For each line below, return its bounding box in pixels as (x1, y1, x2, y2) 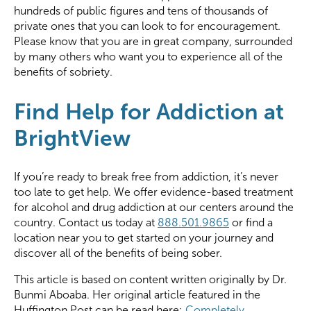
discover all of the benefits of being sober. (14, 247, 222, 260)
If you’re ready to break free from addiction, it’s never (14, 171, 278, 183)
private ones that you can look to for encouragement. (14, 20, 280, 33)
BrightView (14, 125, 131, 151)
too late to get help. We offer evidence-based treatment (14, 186, 293, 199)
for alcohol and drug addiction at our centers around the (14, 201, 294, 214)
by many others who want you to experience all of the (14, 51, 283, 63)
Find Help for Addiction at (14, 99, 284, 124)
